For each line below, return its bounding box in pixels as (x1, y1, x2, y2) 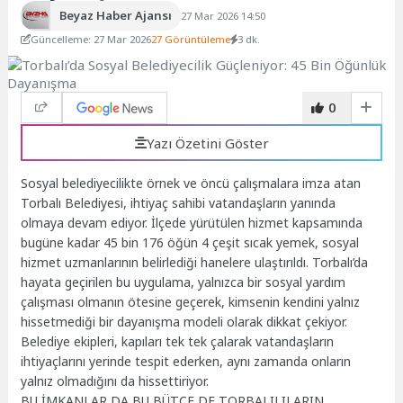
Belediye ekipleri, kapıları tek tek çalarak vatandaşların (21, 333, 335, 351)
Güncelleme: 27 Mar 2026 (31, 31, 152, 46)
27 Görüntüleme (151, 31, 231, 46)
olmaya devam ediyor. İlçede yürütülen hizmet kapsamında (21, 214, 363, 232)
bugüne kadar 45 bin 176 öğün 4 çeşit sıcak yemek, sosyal (21, 234, 360, 252)
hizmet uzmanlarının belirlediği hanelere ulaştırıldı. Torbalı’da (21, 254, 369, 272)
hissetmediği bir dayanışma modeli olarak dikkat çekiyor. (21, 313, 348, 331)
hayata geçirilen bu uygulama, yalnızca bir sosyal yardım (21, 273, 346, 291)
